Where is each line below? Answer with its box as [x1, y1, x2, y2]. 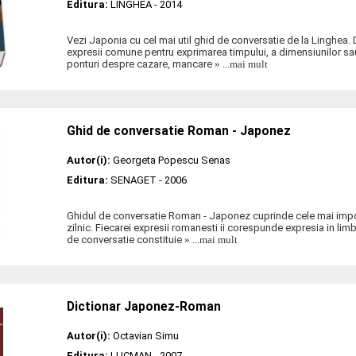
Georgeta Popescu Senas [113, 153, 230, 166]
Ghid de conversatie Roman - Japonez [67, 123, 291, 138]
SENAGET [110, 173, 157, 186]
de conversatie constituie [67, 233, 182, 246]
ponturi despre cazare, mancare [67, 57, 212, 70]
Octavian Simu [113, 329, 179, 342]
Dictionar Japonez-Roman [67, 299, 221, 314]
